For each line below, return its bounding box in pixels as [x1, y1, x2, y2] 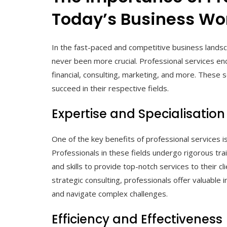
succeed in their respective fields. [52, 83, 169, 93]
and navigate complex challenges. [52, 188, 168, 199]
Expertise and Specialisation [52, 105, 225, 122]
